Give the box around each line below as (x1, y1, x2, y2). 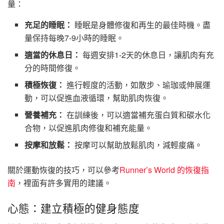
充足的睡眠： (24, 19, 73, 31)
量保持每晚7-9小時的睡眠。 (24, 32, 124, 44)
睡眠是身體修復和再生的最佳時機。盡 (72, 19, 211, 31)
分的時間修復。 (24, 62, 81, 74)
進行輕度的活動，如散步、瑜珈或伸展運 (64, 79, 211, 91)
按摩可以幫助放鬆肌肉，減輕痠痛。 (72, 139, 203, 151)
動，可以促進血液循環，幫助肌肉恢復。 (24, 92, 169, 104)
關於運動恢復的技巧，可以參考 (7, 164, 119, 176)
